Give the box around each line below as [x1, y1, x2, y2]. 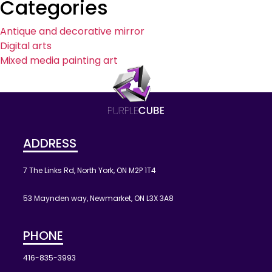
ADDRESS [23, 134, 77, 152]
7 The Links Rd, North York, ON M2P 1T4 [23, 165, 157, 175]
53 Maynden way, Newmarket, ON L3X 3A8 [23, 192, 174, 203]
